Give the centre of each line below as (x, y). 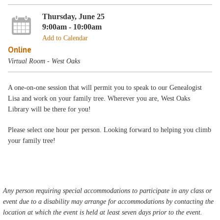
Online (20, 49)
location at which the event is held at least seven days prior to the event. (103, 212)
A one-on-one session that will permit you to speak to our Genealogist (105, 88)
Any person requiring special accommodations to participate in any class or (108, 191)
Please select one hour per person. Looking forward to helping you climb (110, 130)
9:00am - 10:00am (72, 27)
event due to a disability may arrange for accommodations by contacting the (109, 202)
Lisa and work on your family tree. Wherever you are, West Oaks (99, 98)
